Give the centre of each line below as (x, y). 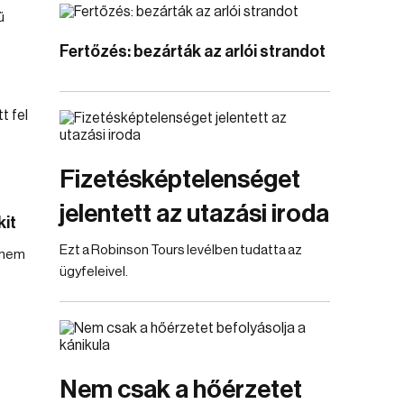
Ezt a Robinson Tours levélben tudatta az (181, 250)
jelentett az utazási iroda (194, 214)
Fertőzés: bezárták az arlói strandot (193, 51)
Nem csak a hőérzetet (181, 390)
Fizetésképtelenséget (180, 179)
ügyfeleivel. (94, 272)
